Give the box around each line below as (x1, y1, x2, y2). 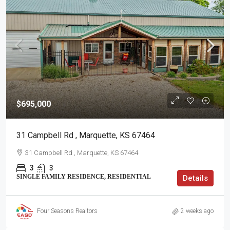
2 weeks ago (181, 207, 214, 215)
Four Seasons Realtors (37, 207, 98, 215)
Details (183, 173, 208, 183)
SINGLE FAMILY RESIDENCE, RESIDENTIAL (16, 172, 151, 180)
